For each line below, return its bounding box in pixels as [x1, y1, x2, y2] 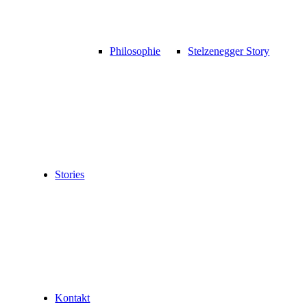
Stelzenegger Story [188, 45, 270, 58]
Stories [55, 169, 85, 181]
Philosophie [110, 45, 161, 58]
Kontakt [55, 292, 90, 304]
